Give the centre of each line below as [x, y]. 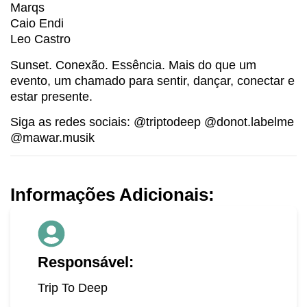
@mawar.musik [52, 137]
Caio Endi [37, 24]
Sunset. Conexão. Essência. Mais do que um [133, 65]
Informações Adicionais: [112, 195]
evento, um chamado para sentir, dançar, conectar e [152, 81]
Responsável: [86, 262]
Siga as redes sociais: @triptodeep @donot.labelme [152, 122]
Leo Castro [40, 39]
